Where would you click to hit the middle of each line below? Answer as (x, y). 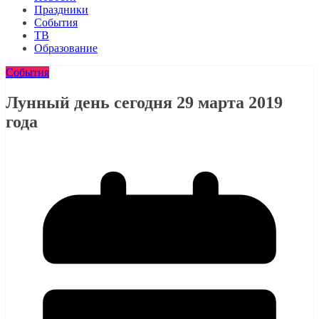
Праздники (61, 10)
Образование (66, 48)
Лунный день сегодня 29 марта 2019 (144, 102)
